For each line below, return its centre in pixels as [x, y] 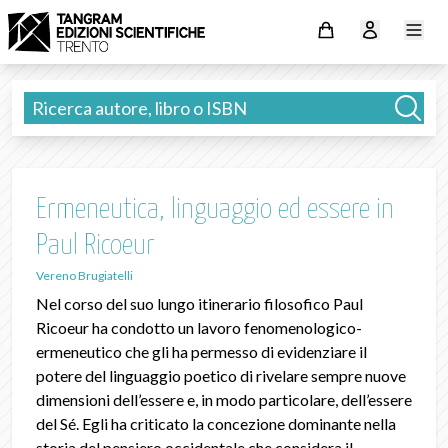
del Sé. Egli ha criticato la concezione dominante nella [216, 423]
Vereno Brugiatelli [84, 275]
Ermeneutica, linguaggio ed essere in [215, 210]
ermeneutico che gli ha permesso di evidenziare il [201, 351]
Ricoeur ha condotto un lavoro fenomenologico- [199, 327]
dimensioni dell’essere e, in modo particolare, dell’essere [224, 399]
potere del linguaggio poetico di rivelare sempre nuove [221, 375]
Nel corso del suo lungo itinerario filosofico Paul [199, 303]
